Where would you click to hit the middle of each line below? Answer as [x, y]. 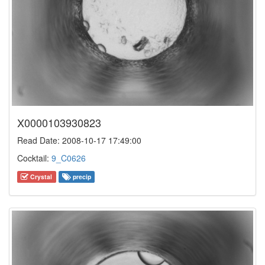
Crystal [41, 176]
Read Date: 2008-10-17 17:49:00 [79, 140]
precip [81, 176]
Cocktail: [34, 158]
